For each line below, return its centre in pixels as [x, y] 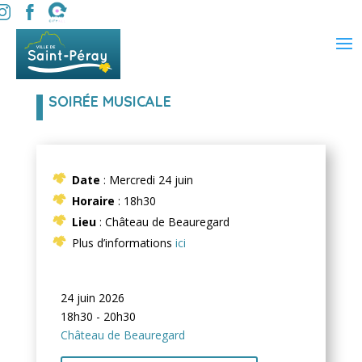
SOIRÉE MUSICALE [109, 101]
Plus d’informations [122, 243]
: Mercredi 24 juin [146, 180]
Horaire [93, 201]
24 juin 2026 [92, 298]
